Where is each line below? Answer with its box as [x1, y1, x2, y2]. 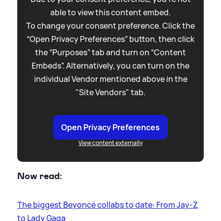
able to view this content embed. [50, 6, 171, 18]
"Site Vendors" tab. [75, 86, 146, 98]
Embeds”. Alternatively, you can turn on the [32, 60, 189, 71]
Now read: [17, 170, 62, 183]
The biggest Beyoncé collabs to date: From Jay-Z [17, 199, 198, 211]
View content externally [78, 138, 143, 147]
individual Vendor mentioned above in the [34, 73, 187, 84]
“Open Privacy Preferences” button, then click [27, 33, 194, 44]
